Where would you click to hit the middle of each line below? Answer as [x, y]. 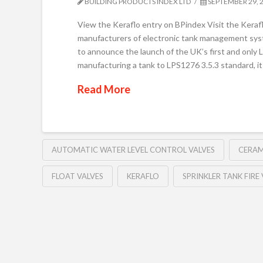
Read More [104, 89]
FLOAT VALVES [77, 176]
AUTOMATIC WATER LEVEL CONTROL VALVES [133, 150]
